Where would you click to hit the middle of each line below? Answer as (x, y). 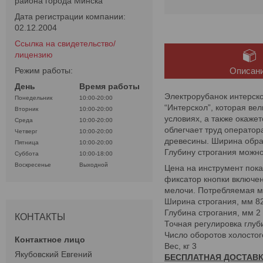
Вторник (26, 109)
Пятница (27, 143)
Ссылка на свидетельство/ (65, 44)
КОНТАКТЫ (40, 217)
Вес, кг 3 (181, 246)
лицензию (34, 55)
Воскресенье (33, 165)
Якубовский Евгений (53, 254)
